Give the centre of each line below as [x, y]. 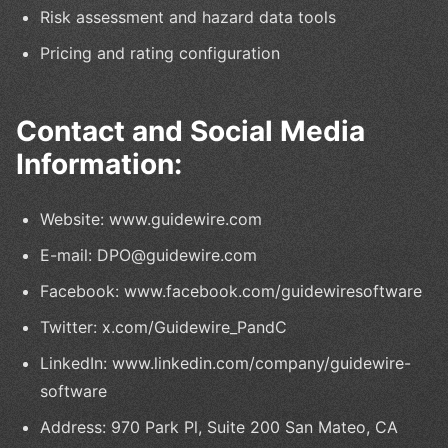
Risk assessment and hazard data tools [188, 16]
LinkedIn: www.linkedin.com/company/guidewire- [225, 362]
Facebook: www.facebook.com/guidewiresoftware [231, 290]
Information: [99, 163]
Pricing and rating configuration [160, 52]
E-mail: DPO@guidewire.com [148, 254]
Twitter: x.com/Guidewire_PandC [163, 326]
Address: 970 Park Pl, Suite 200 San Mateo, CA [219, 426]
